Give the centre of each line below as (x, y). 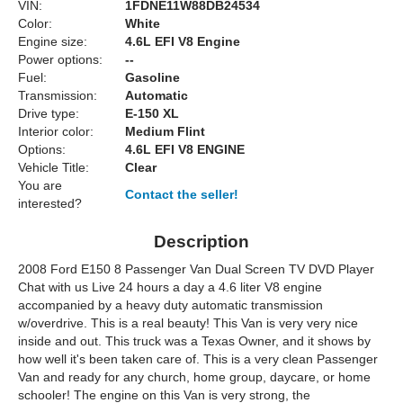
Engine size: (53, 42)
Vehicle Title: (54, 168)
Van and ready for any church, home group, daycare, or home (194, 377)
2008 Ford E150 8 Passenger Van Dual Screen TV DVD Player (196, 269)
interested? (50, 204)
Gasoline (152, 78)
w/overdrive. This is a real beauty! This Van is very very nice (188, 323)
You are (40, 186)
